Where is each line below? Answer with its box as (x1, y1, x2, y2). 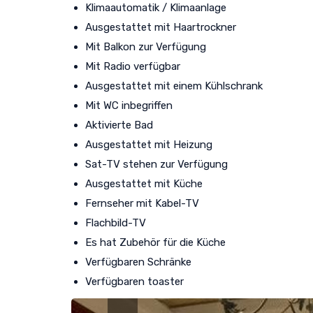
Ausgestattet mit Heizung (85, 138, 212, 151)
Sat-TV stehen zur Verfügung (85, 157, 228, 170)
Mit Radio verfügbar (85, 59, 180, 73)
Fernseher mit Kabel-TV (85, 196, 199, 210)
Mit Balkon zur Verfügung (85, 40, 206, 53)
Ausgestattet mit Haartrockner (85, 20, 236, 34)
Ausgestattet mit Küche (85, 177, 203, 190)
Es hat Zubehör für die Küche (85, 235, 226, 249)
